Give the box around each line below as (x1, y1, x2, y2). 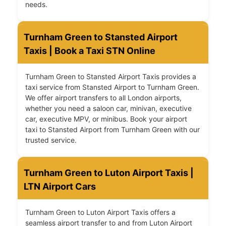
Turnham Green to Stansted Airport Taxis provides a (25, 72, 196, 81)
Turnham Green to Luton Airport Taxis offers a (25, 208, 176, 217)
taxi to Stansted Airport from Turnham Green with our (25, 125, 200, 134)
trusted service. (25, 136, 77, 145)
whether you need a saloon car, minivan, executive (25, 104, 192, 113)
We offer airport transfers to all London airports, (25, 93, 182, 102)
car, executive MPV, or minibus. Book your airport (25, 115, 187, 124)
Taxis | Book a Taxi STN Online (24, 45, 155, 56)
